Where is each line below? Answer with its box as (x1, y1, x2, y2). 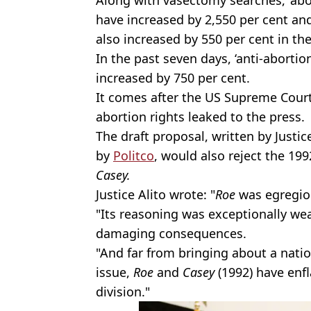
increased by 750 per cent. (96, 69, 250, 86)
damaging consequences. (96, 224, 246, 242)
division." (96, 283, 150, 300)
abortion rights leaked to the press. (96, 108, 305, 125)
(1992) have (215, 263, 287, 280)
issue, (96, 263, 133, 280)
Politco (113, 146, 154, 164)
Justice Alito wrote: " (96, 185, 215, 203)
